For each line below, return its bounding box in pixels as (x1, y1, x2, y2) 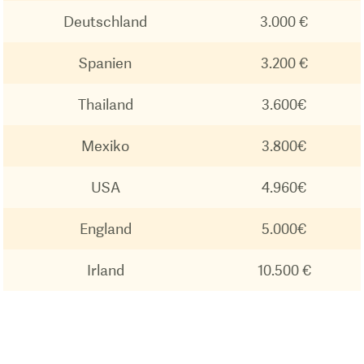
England (79, 220, 132, 237)
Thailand (77, 96, 133, 113)
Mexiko (81, 137, 129, 154)
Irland (86, 262, 124, 279)
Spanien (79, 54, 132, 71)
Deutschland (63, 13, 147, 30)
